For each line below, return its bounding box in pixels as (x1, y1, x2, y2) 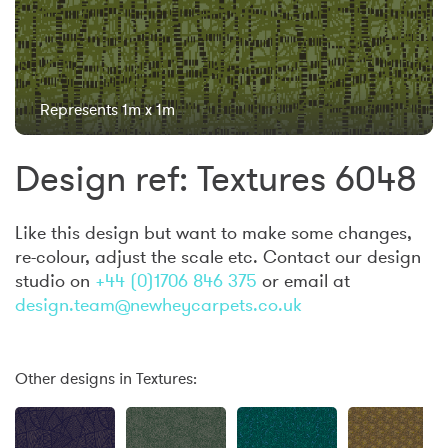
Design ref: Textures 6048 (15, 156, 417, 201)
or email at (257, 269, 350, 292)
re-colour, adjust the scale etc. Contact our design (15, 245, 421, 268)
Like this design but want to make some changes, (15, 221, 412, 244)
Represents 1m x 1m (40, 99, 175, 119)
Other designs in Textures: (15, 368, 197, 388)
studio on (15, 269, 95, 292)
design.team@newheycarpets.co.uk (15, 293, 302, 316)
